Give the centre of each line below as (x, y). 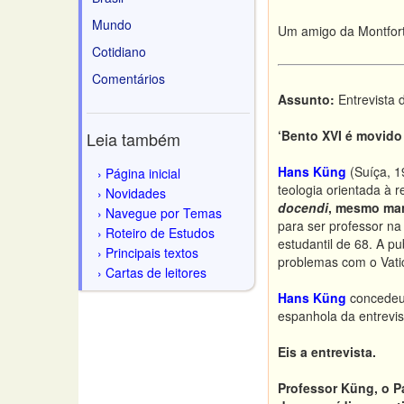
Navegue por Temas (164, 213)
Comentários (129, 78)
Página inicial (143, 173)
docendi (303, 207)
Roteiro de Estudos (160, 233)
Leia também (133, 139)
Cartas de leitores (156, 272)
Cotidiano (119, 51)
